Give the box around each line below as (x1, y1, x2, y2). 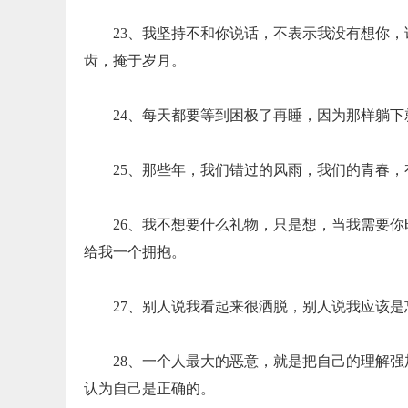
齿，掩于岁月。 (84, 53, 186, 68)
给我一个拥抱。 (84, 244, 186, 260)
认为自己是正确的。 (84, 381, 215, 396)
